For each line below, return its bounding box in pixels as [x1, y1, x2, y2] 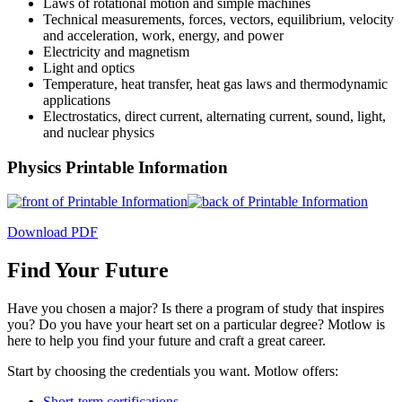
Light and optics [43, 59, 135, 75]
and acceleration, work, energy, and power [43, 27, 284, 43]
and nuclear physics [43, 124, 154, 140]
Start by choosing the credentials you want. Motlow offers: [7, 363, 338, 380]
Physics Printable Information [7, 157, 228, 177]
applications [43, 92, 110, 108]
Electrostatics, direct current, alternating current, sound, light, [43, 108, 386, 124]
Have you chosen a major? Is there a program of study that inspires [7, 301, 384, 317]
